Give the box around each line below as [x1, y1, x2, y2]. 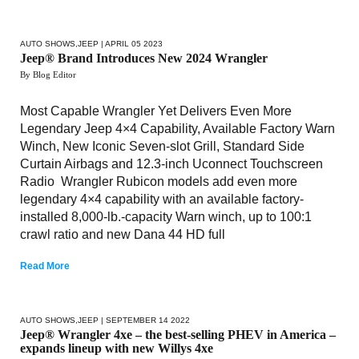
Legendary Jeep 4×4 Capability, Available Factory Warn [20, 121, 335, 135]
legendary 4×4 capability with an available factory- [20, 192, 304, 206]
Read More [20, 260, 70, 272]
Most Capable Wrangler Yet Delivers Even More [20, 103, 292, 118]
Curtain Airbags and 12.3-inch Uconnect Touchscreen [20, 156, 323, 171]
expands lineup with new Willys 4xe [20, 341, 213, 355]
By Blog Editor [20, 69, 76, 79]
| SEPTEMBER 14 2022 [99, 315, 190, 325]
